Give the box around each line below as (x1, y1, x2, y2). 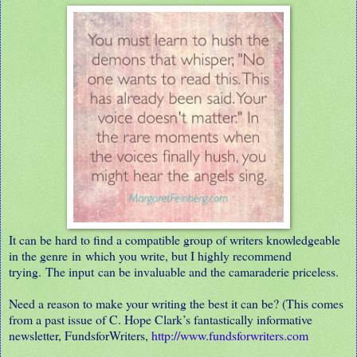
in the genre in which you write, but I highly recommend (9, 246, 292, 264)
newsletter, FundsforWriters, (9, 326, 151, 343)
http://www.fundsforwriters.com (151, 326, 308, 343)
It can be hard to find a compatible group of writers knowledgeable (9, 230, 340, 248)
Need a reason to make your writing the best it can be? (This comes (9, 294, 343, 312)
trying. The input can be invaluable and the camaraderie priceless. (9, 262, 339, 280)
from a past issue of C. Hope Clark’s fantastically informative (9, 310, 312, 328)
